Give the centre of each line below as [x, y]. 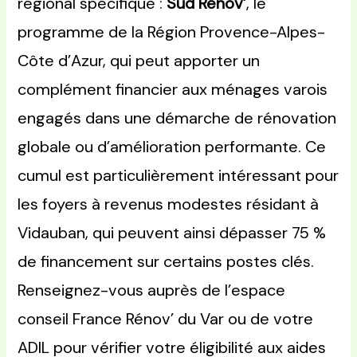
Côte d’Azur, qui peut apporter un [139, 61]
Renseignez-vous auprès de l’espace [152, 290]
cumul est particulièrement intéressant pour [178, 176]
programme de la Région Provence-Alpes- [172, 32]
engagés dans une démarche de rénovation [177, 118]
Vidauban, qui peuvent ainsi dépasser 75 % [172, 233]
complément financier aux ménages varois [173, 90]
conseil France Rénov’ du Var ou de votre [166, 319]
